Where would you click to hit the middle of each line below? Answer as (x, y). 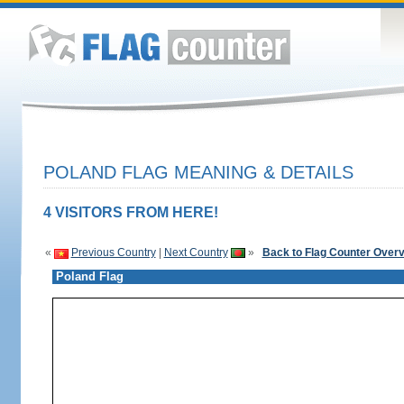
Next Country (196, 252)
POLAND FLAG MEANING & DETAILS (198, 172)
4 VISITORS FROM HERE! (130, 212)
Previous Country (113, 252)
